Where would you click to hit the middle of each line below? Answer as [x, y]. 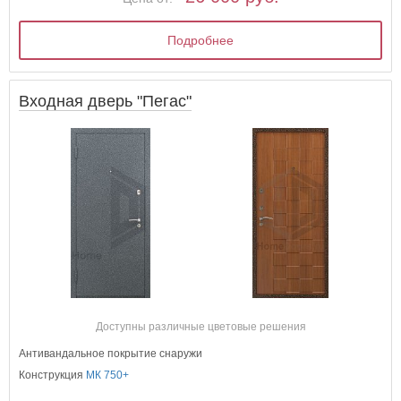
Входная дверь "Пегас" [106, 102]
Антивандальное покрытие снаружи [111, 354]
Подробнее [201, 40]
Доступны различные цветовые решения [200, 327]
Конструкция [53, 375]
